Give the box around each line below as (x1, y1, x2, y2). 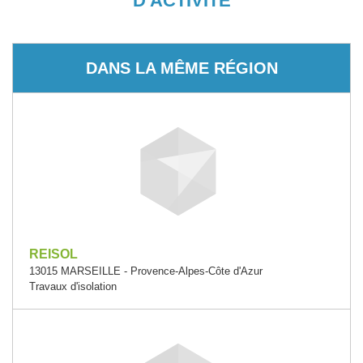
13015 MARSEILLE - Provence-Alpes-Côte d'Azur (29, 264, 263, 277)
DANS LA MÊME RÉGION (85, 58, 278, 77)
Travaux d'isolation (29, 280, 117, 293)
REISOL (29, 246, 78, 261)
